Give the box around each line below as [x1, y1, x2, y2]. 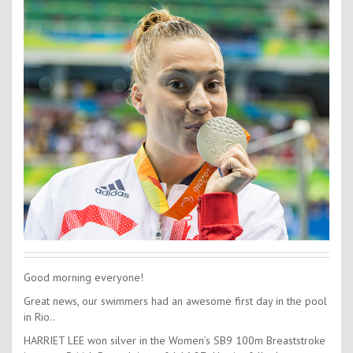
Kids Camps [149, 27, 204, 42]
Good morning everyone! [24, 270, 143, 285]
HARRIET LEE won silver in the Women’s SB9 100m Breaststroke [24, 333, 325, 348]
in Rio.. [24, 310, 55, 325]
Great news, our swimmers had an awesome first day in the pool [24, 294, 327, 309]
